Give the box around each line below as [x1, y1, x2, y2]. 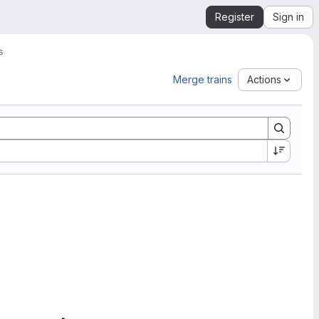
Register [215, 11, 254, 23]
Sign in [273, 11, 304, 23]
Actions [247, 73, 281, 85]
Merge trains [173, 73, 232, 85]
